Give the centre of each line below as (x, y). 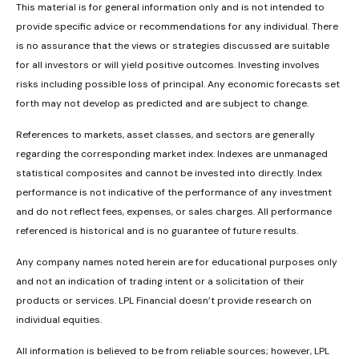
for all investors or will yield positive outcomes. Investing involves (168, 65)
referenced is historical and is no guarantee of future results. (157, 231)
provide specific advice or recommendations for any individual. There (177, 27)
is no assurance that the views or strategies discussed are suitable (173, 46)
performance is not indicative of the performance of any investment (174, 193)
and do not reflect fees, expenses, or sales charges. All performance (174, 212)
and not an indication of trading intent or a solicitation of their (160, 282)
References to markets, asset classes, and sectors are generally (165, 135)
